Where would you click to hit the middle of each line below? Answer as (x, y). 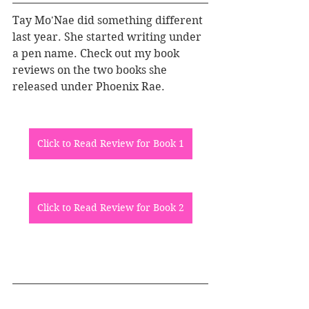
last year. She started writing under (108, 37)
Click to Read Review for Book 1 (110, 144)
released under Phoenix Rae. (89, 87)
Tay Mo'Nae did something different (109, 21)
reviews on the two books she (91, 70)
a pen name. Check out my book (97, 54)
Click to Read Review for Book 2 (110, 208)
